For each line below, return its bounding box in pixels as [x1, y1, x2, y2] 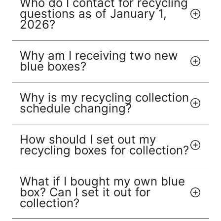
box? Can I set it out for [20, 185, 150, 200]
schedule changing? [20, 101, 132, 116]
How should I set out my [20, 132, 156, 147]
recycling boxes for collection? [20, 143, 189, 158]
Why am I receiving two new [20, 48, 178, 63]
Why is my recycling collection [20, 90, 189, 105]
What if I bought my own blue [20, 174, 185, 189]
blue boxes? [20, 59, 86, 74]
